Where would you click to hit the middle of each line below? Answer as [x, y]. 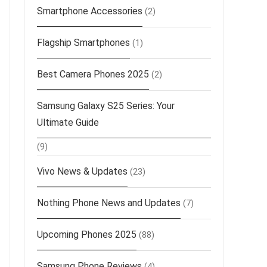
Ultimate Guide [68, 123]
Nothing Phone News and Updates [109, 203]
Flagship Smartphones [83, 43]
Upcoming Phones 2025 [87, 235]
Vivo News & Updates [82, 172]
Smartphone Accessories [90, 11]
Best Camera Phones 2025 [93, 74]
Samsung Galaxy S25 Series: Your [106, 106]
